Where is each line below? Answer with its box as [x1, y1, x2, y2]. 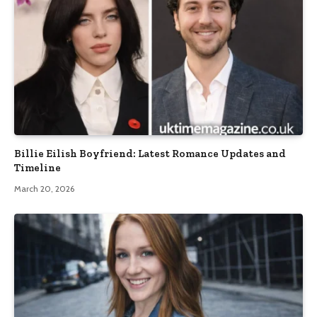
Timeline [14, 161, 61, 174]
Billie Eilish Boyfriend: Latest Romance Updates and [14, 146, 286, 160]
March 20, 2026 [14, 183, 74, 194]
